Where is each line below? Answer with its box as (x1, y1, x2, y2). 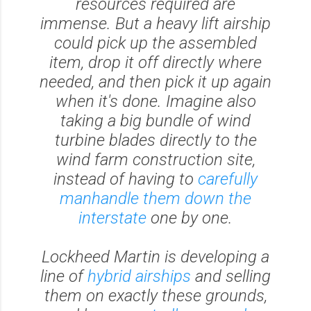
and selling (191, 266, 271, 286)
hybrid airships (87, 266, 191, 286)
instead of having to (53, 169, 198, 189)
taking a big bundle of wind (60, 110, 251, 131)
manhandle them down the (60, 188, 251, 208)
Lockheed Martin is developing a (42, 246, 269, 267)
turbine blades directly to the (54, 130, 257, 150)
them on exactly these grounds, (44, 285, 267, 305)
